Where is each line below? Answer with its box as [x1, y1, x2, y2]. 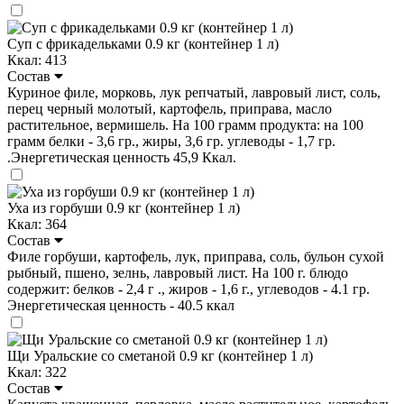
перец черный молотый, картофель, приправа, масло [7, 100, 332, 116]
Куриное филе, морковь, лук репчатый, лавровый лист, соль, [7, 84, 381, 100]
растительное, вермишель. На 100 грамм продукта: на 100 [7, 116, 363, 133]
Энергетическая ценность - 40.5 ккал [7, 297, 234, 313]
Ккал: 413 [7, 51, 67, 68]
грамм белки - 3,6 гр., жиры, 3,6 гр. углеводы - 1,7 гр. [7, 133, 335, 149]
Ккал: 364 [7, 216, 67, 232]
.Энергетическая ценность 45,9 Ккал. [7, 149, 236, 165]
